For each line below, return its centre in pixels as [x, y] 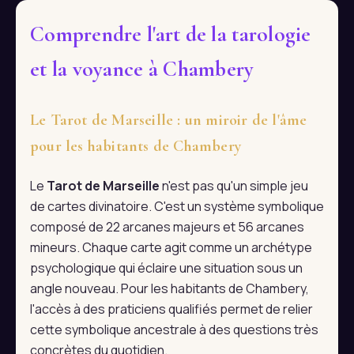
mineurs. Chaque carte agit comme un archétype [171, 248]
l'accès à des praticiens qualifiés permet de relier [171, 309]
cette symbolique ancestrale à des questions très [174, 330]
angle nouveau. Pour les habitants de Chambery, [169, 289]
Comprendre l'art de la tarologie [171, 35]
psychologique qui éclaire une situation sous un [166, 268]
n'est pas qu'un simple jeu [234, 186]
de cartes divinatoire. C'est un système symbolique [177, 207]
